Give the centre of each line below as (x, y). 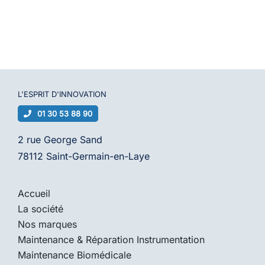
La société (40, 209)
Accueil (34, 194)
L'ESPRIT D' (38, 94)
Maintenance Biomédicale (74, 255)
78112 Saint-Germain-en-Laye (83, 156)
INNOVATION (83, 94)
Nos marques (47, 224)
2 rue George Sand (60, 140)
